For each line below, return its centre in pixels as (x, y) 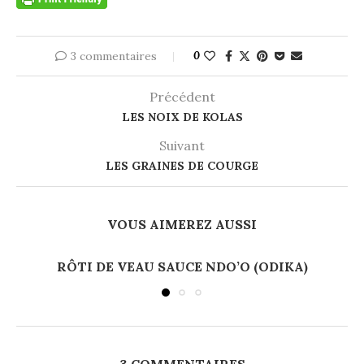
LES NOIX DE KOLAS (182, 117)
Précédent (182, 97)
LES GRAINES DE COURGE (182, 166)
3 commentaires (114, 56)
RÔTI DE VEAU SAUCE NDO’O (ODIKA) (182, 266)
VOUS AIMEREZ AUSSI (182, 224)
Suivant (182, 145)
